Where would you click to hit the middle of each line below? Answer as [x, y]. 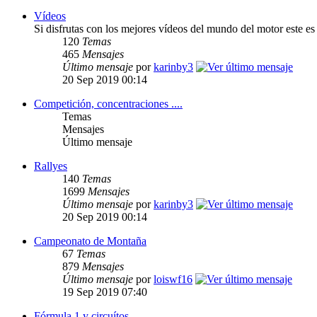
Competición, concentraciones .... [108, 104]
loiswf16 [173, 279]
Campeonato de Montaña [90, 241]
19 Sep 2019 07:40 [105, 292]
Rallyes [51, 166]
